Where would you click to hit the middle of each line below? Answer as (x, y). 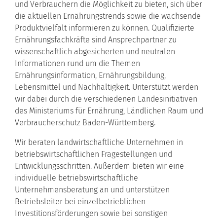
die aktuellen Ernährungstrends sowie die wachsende (108, 16)
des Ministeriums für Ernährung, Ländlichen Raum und (109, 110)
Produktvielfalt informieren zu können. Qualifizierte (105, 28)
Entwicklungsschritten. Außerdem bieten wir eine (99, 166)
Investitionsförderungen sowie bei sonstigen (91, 213)
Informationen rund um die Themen (77, 63)
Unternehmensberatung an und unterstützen (92, 189)
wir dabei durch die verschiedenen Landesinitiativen (106, 99)
